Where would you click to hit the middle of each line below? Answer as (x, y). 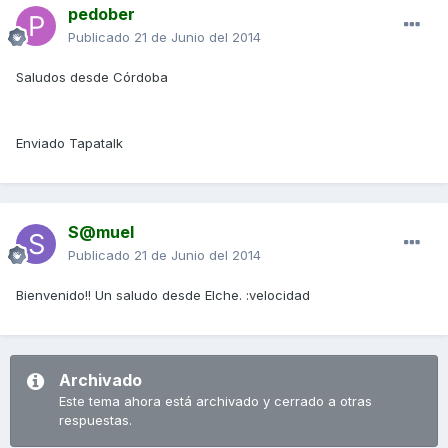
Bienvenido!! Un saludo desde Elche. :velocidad (163, 294)
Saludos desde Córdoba (92, 76)
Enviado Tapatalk (69, 142)
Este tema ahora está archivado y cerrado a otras (215, 400)
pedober (101, 13)
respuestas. (95, 419)
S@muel (101, 231)
